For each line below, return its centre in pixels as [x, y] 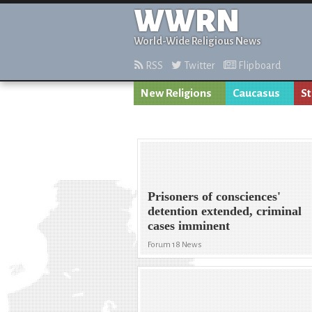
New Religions [176, 93]
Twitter [198, 65]
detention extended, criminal [225, 211]
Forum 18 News [175, 245]
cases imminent [189, 226]
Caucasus [256, 93]
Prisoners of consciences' [214, 197]
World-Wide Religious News [197, 41]
